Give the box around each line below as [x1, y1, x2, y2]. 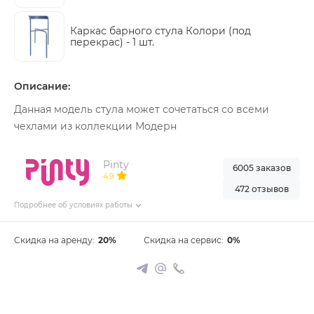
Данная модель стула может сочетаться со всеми [14, 103, 269, 116]
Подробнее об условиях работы [14, 200, 132, 210]
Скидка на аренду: [14, 235, 95, 246]
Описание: [14, 80, 70, 93]
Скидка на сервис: [144, 235, 224, 246]
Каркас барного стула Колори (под [70, 25, 251, 37]
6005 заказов [232, 163, 291, 173]
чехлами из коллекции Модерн [14, 120, 177, 132]
